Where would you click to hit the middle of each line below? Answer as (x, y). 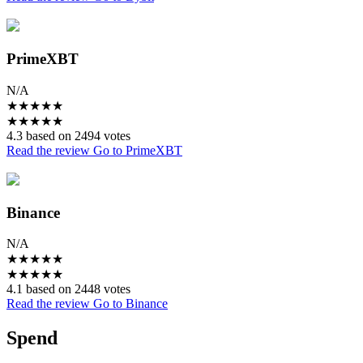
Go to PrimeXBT (138, 150)
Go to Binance (130, 304)
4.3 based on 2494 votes (68, 135)
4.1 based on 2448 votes (68, 289)
